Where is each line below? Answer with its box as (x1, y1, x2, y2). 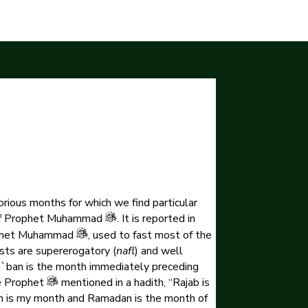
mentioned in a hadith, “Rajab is (58, 275, 210, 291)
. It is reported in (116, 211, 195, 227)
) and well (134, 243, 183, 258)
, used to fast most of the (87, 227, 212, 243)
